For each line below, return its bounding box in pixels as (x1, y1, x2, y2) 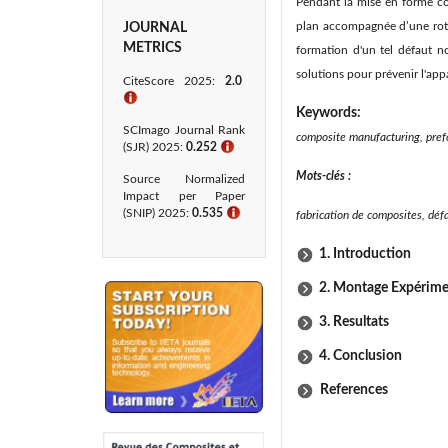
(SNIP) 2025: (123, 207, 189, 219)
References (314, 383, 388, 397)
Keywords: (296, 106, 364, 120)
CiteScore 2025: (123, 75, 225, 87)
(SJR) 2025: (123, 141, 186, 153)
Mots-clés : (296, 170, 351, 182)
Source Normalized (123, 173, 245, 185)
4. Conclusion (319, 349, 402, 363)
